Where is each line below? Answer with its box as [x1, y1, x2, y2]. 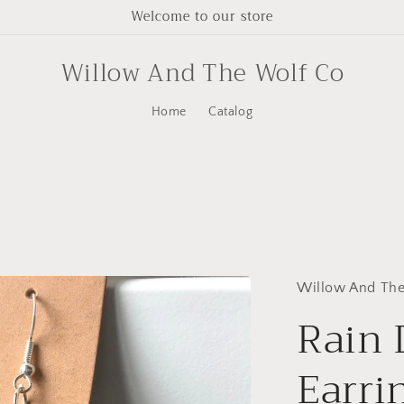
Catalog [208, 105, 253, 119]
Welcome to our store [131, 5, 273, 28]
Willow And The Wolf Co [60, 52, 344, 94]
